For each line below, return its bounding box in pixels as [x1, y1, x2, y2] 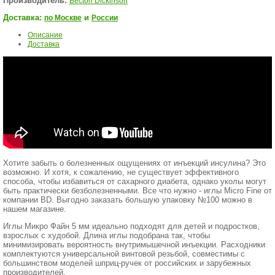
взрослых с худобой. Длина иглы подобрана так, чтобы [3, 231, 210, 240]
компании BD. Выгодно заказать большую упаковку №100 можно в [3, 195, 252, 204]
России [91, 14, 118, 22]
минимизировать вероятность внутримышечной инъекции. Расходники [3, 240, 265, 249]
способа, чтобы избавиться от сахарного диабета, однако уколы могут [3, 177, 266, 186]
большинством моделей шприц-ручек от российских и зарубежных [3, 258, 251, 268]
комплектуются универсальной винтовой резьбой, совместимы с [3, 249, 245, 258]
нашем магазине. [3, 204, 66, 214]
